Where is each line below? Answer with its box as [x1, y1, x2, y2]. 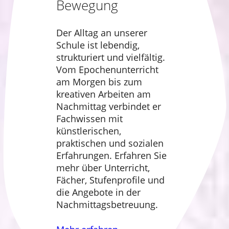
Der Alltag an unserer [56, 27, 147, 39]
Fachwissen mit [56, 112, 123, 125]
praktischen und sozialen [56, 137, 164, 150]
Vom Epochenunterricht [56, 63, 158, 76]
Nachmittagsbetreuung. [56, 198, 158, 211]
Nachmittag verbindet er [56, 100, 161, 113]
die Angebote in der [56, 186, 141, 199]
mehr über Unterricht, [56, 162, 150, 174]
